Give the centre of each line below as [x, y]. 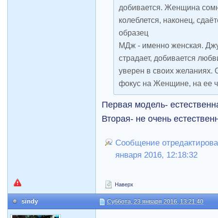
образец [134, 32]
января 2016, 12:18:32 [157, 155]
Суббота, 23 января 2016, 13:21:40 [155, 201]
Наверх [124, 184]
